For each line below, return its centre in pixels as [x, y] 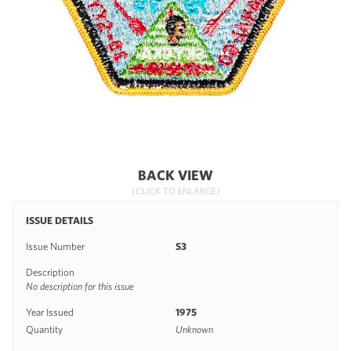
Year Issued [50, 312]
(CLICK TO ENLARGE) [175, 190]
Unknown [194, 329]
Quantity [44, 329]
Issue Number [55, 246]
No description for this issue [80, 286]
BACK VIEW [175, 175]
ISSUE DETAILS [60, 220]
